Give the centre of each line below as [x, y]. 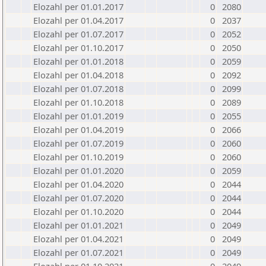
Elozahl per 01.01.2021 [78, 225]
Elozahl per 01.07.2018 [78, 88]
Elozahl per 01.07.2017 [78, 34]
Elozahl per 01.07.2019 [78, 143]
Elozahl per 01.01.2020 [78, 170]
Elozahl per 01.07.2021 [78, 252]
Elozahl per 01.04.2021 [78, 239]
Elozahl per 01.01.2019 [78, 116]
